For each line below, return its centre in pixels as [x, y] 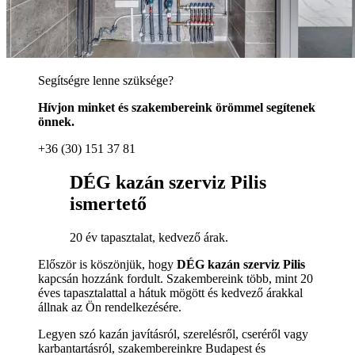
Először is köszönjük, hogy [106, 265]
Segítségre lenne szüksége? [106, 81]
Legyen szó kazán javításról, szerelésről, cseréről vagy [173, 334]
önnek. [56, 122]
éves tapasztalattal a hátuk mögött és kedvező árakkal [170, 293]
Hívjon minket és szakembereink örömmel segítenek [177, 108]
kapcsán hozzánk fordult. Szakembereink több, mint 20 [176, 279]
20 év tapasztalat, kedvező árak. [149, 238]
